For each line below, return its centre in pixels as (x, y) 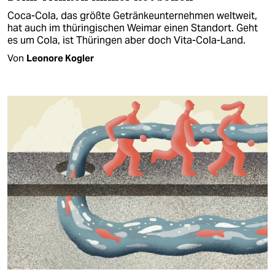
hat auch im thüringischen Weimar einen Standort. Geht (133, 28)
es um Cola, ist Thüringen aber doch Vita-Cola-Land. (126, 41)
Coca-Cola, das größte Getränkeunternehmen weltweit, (132, 16)
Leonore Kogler (60, 58)
